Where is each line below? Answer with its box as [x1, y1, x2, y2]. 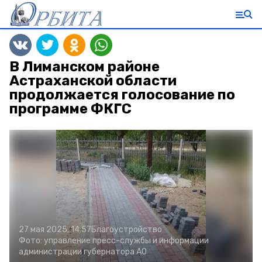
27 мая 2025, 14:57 [19, 225, 91, 235]
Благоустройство [91, 225, 162, 235]
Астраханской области [9, 73, 177, 89]
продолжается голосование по [9, 87, 235, 103]
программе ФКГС [9, 101, 132, 117]
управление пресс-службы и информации [44, 236, 209, 246]
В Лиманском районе [9, 58, 160, 75]
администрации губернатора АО [19, 247, 147, 257]
